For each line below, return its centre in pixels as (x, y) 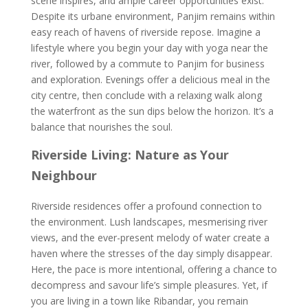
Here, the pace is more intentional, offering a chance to (154, 269)
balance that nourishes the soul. (101, 127)
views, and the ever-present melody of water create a (150, 238)
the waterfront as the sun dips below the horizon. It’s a (152, 111)
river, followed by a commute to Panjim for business (147, 64)
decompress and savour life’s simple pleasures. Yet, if (149, 285)
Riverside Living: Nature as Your (130, 155)
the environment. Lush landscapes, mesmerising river (149, 222)
